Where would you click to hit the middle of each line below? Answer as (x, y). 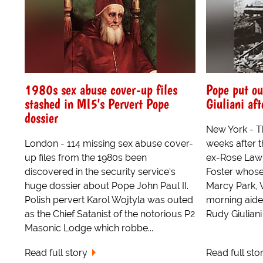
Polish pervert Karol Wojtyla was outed (109, 200)
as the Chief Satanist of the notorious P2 (110, 214)
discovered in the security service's (100, 171)
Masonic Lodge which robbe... (89, 228)
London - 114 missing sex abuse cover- (109, 143)
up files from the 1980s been (86, 157)
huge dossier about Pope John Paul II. (107, 186)
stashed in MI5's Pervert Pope (97, 103)
